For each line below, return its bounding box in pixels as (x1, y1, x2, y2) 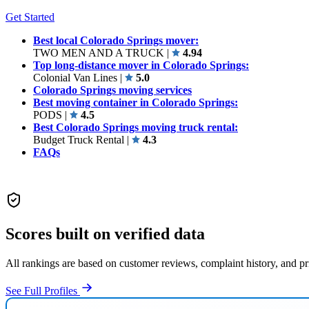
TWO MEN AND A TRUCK (33, 46, 167, 59)
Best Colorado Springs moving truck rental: (33, 121, 238, 133)
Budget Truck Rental (33, 133, 127, 146)
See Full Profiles (6, 284, 80, 297)
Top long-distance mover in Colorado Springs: (33, 59, 249, 71)
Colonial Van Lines (33, 71, 120, 83)
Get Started (6, 10, 54, 23)
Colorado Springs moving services (33, 83, 192, 96)
